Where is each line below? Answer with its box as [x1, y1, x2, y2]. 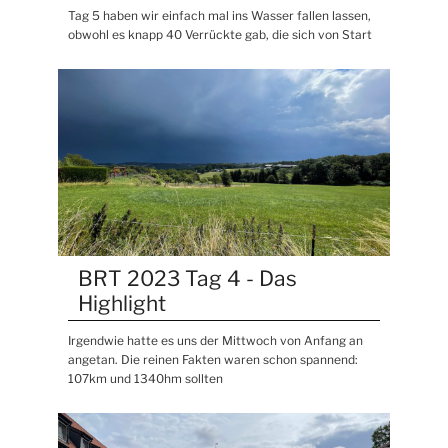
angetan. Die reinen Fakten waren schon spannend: [68, 351, 359, 367]
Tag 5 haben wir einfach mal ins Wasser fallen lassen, [68, 8, 372, 24]
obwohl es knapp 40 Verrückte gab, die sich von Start [68, 27, 373, 43]
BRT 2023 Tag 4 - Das [78, 265, 298, 291]
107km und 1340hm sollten [68, 370, 224, 386]
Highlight [78, 290, 167, 316]
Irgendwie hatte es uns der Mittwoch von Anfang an [68, 332, 364, 348]
